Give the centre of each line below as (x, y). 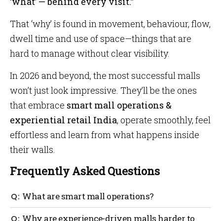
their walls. (33, 149)
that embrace (38, 105)
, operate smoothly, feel (164, 120)
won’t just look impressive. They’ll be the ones (103, 90)
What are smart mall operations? (88, 196)
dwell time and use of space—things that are (101, 38)
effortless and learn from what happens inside (105, 135)
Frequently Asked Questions (85, 171)
